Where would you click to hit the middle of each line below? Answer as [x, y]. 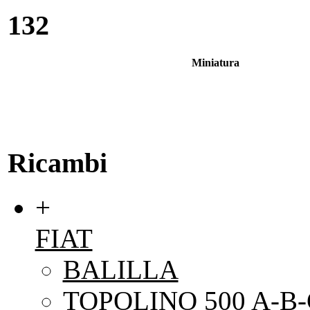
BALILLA [120, 270]
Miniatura [216, 62]
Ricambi [57, 163]
